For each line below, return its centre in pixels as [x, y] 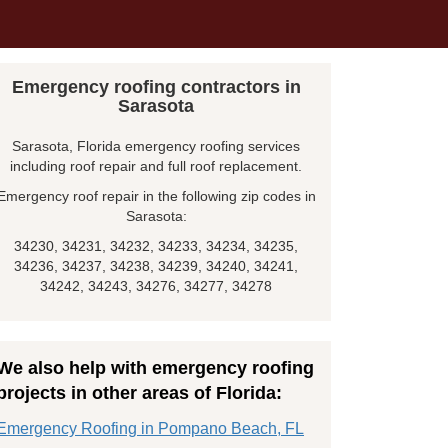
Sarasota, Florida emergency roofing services [156, 145]
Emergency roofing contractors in [156, 86]
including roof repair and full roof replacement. [156, 165]
